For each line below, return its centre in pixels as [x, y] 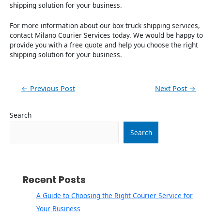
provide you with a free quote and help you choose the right [104, 45]
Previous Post [51, 88]
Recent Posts [54, 180]
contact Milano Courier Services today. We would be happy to [106, 35]
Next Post [172, 88]
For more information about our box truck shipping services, [105, 25]
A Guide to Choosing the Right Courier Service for [114, 196]
